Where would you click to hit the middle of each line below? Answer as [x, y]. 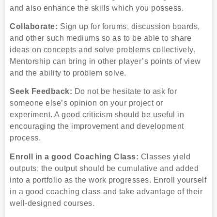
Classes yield [164, 156]
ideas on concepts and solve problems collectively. [102, 50]
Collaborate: [34, 26]
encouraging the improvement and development [97, 126]
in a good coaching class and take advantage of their [106, 191]
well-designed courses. [52, 203]
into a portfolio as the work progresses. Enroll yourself [108, 180]
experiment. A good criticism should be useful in [97, 115]
